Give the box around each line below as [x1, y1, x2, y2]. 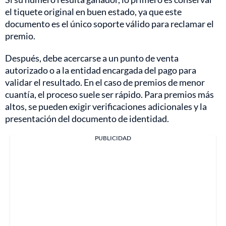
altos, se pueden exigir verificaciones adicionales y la [5, 101, 207, 112]
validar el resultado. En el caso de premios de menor [5, 77, 205, 88]
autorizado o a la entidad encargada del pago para [5, 65, 196, 76]
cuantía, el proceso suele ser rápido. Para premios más [5, 89, 214, 100]
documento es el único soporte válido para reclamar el [5, 18, 214, 30]
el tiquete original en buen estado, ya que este [5, 6, 182, 18]
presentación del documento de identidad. [5, 113, 169, 125]
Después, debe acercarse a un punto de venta [5, 52, 179, 64]
